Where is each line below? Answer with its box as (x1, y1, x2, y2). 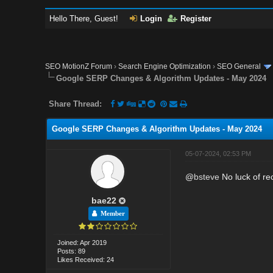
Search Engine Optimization (118, 62, 211, 71)
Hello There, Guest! (49, 14, 121, 23)
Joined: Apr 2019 (57, 238, 107, 246)
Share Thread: (49, 99, 102, 108)
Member (96, 210, 125, 217)
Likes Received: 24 (57, 255, 115, 263)
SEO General (217, 62, 261, 71)
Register (180, 14, 212, 23)
